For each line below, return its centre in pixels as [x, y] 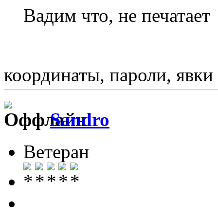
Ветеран [56, 152]
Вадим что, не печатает [117, 15]
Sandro [80, 120]
